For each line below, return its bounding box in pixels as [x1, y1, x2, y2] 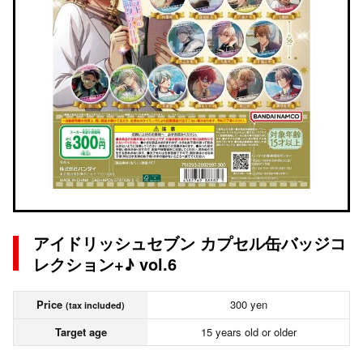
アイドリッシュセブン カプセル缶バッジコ [33, 231, 346, 254]
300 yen [229, 297, 267, 312]
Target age [54, 324, 107, 340]
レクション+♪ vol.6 [33, 252, 177, 275]
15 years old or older [200, 324, 297, 340]
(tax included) [66, 299, 125, 311]
